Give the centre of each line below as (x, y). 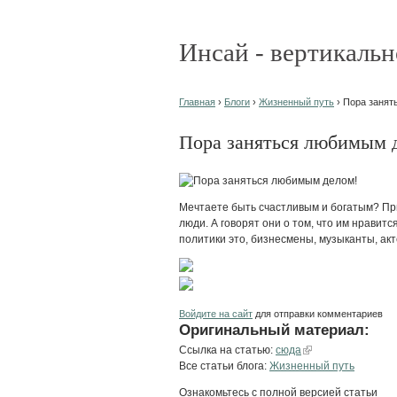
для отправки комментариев (318, 313)
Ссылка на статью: (227, 350)
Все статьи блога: (224, 366)
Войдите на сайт (216, 313)
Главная (197, 102)
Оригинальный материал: (274, 329)
